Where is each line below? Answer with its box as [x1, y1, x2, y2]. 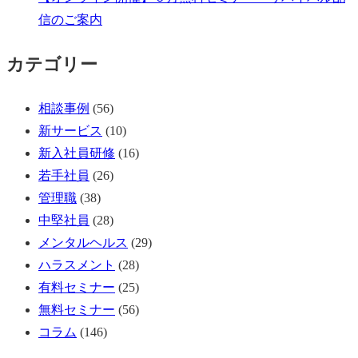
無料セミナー [38, 302, 115, 316]
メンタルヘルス [38, 235, 128, 249]
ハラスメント [38, 257, 115, 272]
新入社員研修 [38, 145, 115, 160]
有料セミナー [38, 280, 115, 294]
